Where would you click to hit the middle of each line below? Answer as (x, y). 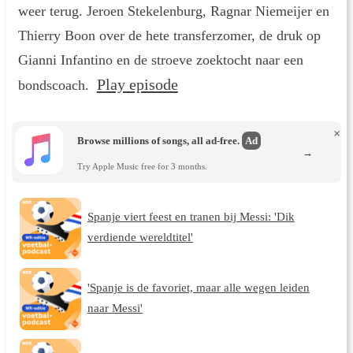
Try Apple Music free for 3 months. (143, 166)
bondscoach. (57, 85)
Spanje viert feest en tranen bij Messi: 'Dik (191, 217)
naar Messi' (115, 307)
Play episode (137, 84)
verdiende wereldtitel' (140, 237)
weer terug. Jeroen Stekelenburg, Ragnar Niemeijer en (173, 11)
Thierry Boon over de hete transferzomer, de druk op (169, 35)
